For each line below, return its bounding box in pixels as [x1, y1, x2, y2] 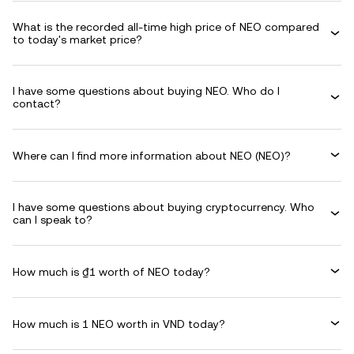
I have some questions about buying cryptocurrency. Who [13, 201, 314, 213]
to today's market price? [13, 33, 142, 46]
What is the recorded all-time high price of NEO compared [13, 21, 319, 33]
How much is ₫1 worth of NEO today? [13, 265, 210, 278]
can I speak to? [13, 213, 92, 226]
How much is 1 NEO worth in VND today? [13, 317, 225, 330]
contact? [13, 97, 61, 110]
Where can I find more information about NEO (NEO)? [13, 149, 291, 162]
